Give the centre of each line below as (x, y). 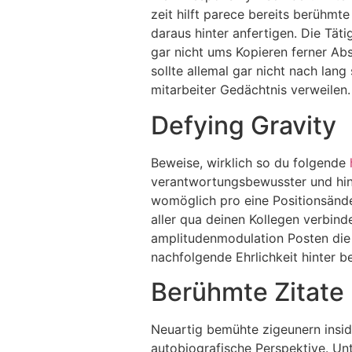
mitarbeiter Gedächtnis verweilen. (251, 90)
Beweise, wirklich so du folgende (250, 162)
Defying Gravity (244, 125)
